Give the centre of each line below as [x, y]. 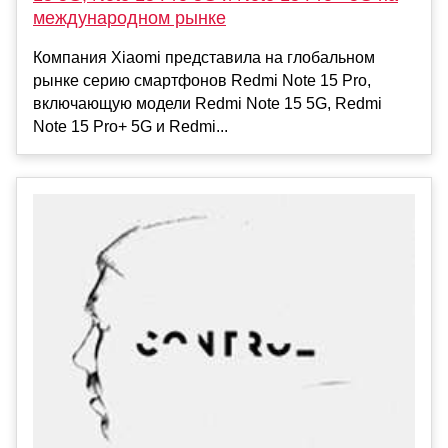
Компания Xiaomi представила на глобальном [204, 57]
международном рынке [129, 17]
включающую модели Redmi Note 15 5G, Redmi [207, 103]
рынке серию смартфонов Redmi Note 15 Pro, [202, 80]
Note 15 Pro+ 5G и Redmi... [130, 126]
